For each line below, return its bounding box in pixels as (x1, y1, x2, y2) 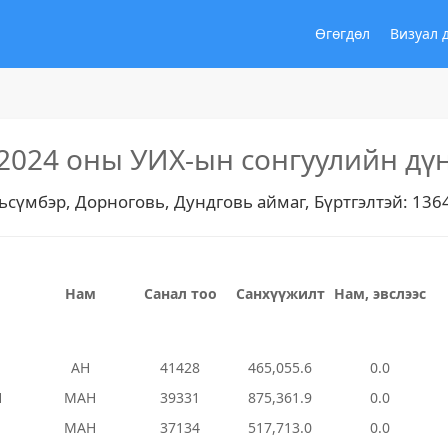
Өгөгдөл (315, 24, 370, 43)
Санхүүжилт (235, 284, 325, 303)
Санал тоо (143, 284, 217, 303)
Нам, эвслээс (334, 284, 426, 303)
